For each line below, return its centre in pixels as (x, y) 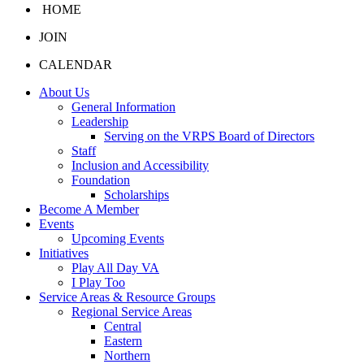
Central (123, 326)
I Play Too (98, 282)
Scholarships (136, 195)
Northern (127, 355)
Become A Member (89, 209)
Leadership (100, 121)
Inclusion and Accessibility (140, 165)
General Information (123, 107)
